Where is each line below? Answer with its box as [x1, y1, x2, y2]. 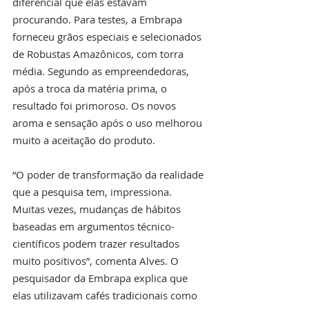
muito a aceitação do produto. [12, 133, 155, 148]
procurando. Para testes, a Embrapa [12, 12, 185, 27]
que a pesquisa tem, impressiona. [12, 185, 175, 199]
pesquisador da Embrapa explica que [12, 271, 190, 286]
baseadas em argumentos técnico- [12, 219, 175, 234]
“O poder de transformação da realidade [12, 168, 206, 182]
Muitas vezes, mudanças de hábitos [12, 202, 183, 217]
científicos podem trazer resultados [12, 237, 182, 251]
